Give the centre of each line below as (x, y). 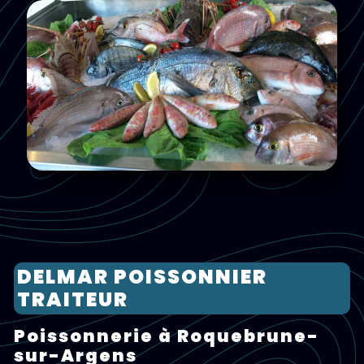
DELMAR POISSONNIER (26, 277)
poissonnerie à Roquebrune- (20, 336)
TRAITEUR (73, 300)
